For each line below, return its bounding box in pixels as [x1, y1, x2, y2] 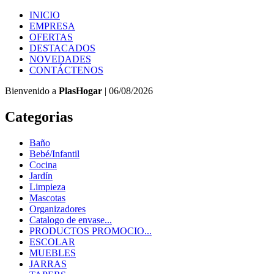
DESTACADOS [29, 43, 95, 53]
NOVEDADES [29, 54, 91, 64]
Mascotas [29, 192, 65, 203]
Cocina [29, 159, 57, 170]
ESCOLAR [29, 236, 75, 247]
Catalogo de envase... [29, 214, 112, 225]
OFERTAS [29, 32, 73, 42]
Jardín [29, 170, 53, 181]
